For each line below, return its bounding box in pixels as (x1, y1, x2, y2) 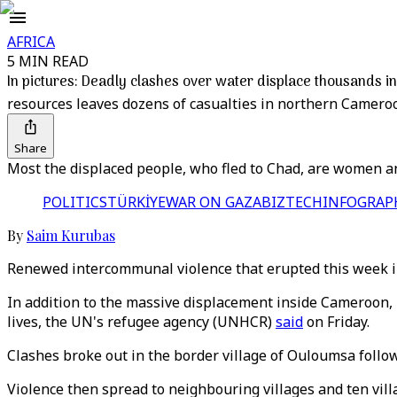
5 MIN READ (7, 51, 89, 71)
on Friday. (303, 312, 370, 331)
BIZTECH (261, 192, 323, 212)
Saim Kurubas (27, 226, 115, 245)
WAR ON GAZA (166, 192, 261, 212)
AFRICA (7, 32, 55, 51)
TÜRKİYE (107, 192, 166, 212)
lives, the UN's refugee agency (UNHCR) (7, 312, 276, 331)
